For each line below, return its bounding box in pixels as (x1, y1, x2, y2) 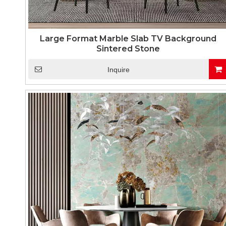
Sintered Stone (96, 44, 160, 53)
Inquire (107, 66, 130, 74)
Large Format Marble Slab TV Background (39, 34, 216, 43)
